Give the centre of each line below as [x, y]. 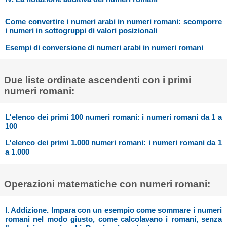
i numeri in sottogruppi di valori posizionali [81, 30]
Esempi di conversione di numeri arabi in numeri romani [104, 48]
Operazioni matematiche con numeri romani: [107, 184]
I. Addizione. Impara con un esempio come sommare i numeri [113, 210]
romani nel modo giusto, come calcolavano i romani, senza [113, 219]
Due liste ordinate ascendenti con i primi [97, 80]
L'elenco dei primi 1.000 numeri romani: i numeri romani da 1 [113, 143]
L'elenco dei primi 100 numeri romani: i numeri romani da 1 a [113, 117]
